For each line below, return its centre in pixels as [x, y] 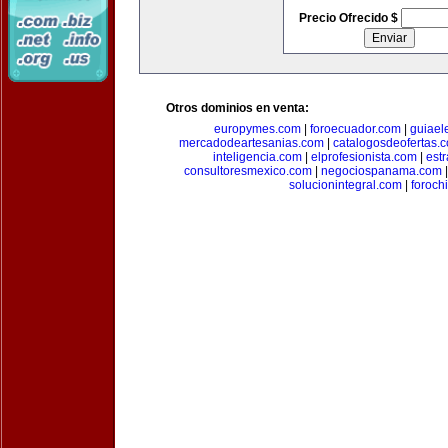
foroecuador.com [355, 129]
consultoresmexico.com [247, 171]
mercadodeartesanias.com [251, 143]
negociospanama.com [381, 171]
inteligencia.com [257, 157]
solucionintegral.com [345, 185]
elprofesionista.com [363, 157]
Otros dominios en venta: [237, 108]
